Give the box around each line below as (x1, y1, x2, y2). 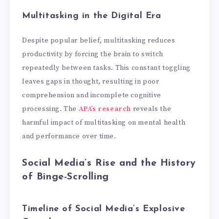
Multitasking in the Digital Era (22, 11, 161, 21)
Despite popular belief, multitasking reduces (22, 36, 175, 45)
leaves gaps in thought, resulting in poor (22, 77, 159, 86)
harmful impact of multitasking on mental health (22, 118, 186, 127)
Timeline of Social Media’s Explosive (22, 204, 185, 214)
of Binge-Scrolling (22, 172, 109, 182)
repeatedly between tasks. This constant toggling (22, 63, 191, 72)
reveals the (131, 104, 172, 113)
